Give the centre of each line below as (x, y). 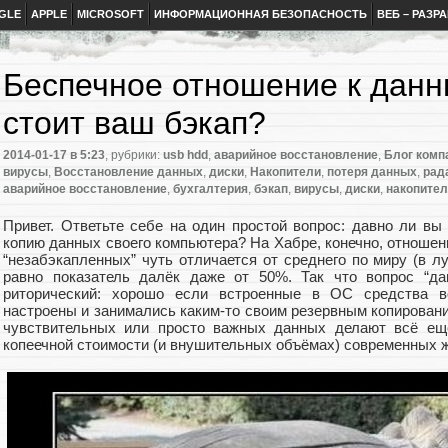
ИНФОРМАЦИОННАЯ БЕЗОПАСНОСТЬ (260, 14)
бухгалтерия (210, 189)
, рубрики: (134, 155)
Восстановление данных (128, 172)
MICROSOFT (110, 14)
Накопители (285, 172)
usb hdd (185, 155)
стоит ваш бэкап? (134, 123)
